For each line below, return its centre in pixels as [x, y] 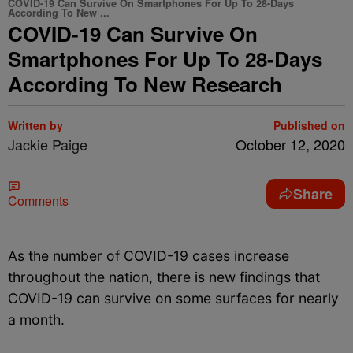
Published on [309, 125]
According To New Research [145, 84]
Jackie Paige [48, 144]
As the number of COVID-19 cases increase [149, 256]
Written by [35, 125]
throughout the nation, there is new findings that [164, 277]
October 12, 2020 [290, 144]
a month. [36, 320]
